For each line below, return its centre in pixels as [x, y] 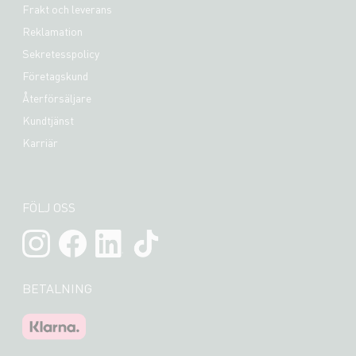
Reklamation [52, 31]
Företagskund [55, 75]
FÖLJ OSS [49, 207]
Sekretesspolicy [61, 53]
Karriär [40, 142]
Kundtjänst [48, 120]
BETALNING [57, 288]
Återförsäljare [57, 97]
